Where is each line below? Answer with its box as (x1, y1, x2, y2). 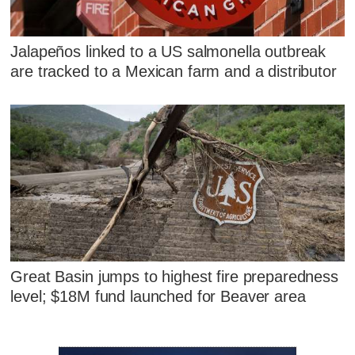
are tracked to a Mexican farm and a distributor (10, 62, 337, 80)
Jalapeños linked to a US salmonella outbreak (10, 42, 326, 60)
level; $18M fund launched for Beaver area (10, 288, 306, 306)
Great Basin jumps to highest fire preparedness (10, 268, 338, 286)
